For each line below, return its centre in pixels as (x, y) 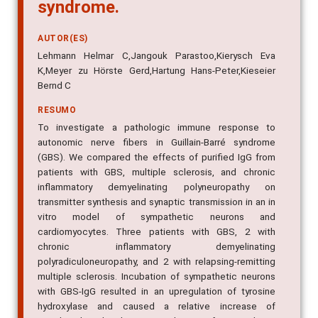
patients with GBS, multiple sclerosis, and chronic (157, 172)
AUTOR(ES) (63, 39)
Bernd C (54, 86)
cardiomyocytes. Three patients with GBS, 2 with (157, 232)
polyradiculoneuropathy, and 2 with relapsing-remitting (157, 262)
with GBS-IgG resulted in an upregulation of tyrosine (157, 291)
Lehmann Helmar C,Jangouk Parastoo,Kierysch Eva (157, 56)
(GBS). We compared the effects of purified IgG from (157, 157)
